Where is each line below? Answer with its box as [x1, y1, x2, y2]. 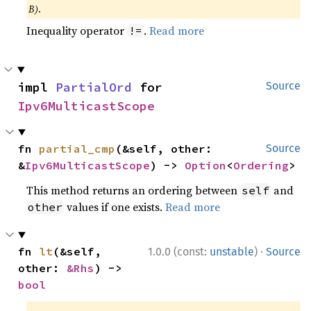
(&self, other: [115, 142, 213, 155]
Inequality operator [26, 23, 128, 38]
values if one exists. [64, 199, 166, 215]
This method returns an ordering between [26, 183, 241, 198]
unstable [210, 245, 254, 258]
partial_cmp [39, 142, 116, 155]
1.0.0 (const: [148, 245, 210, 258]
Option [185, 158, 227, 172]
